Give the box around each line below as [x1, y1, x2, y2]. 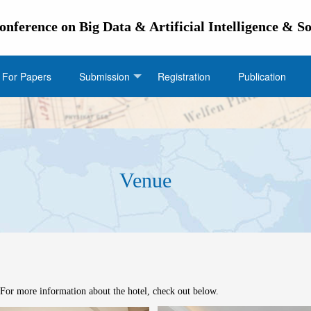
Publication [238, 69, 286, 83]
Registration [158, 69, 210, 83]
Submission [79, 69, 130, 83]
